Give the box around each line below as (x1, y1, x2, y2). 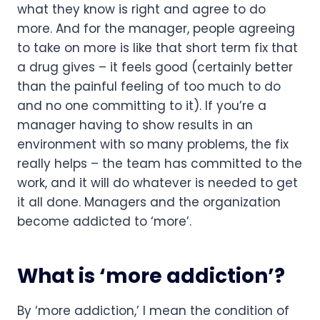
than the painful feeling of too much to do (17, 77, 281, 95)
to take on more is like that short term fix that (17, 39, 298, 56)
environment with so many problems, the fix (17, 135, 289, 153)
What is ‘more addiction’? (17, 261, 285, 290)
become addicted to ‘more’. (17, 212, 191, 230)
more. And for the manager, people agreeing (17, 19, 295, 37)
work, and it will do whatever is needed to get (17, 174, 298, 191)
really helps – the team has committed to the (17, 154, 302, 172)
